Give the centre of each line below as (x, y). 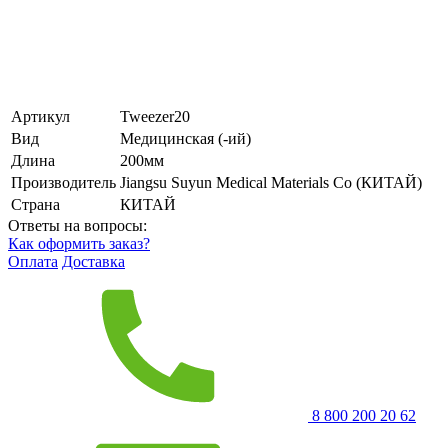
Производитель (63, 182)
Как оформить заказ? (79, 243)
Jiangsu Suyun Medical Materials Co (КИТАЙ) (271, 182)
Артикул (40, 116)
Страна (35, 204)
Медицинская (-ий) (185, 138)
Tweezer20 (155, 116)
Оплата (33, 261)
